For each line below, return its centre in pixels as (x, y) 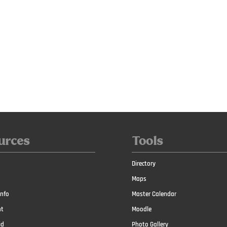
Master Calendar (154, 194)
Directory (144, 164)
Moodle (142, 210)
